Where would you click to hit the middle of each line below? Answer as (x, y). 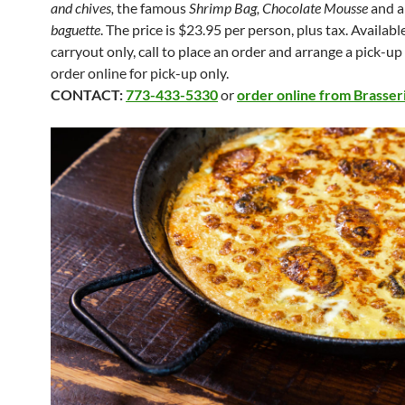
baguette (75, 29)
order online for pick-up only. (140, 73)
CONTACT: (88, 94)
